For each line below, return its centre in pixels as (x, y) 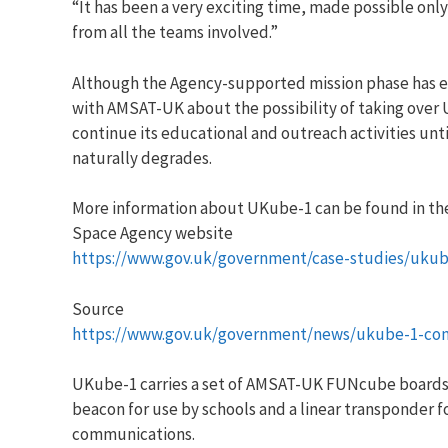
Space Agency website (152, 233)
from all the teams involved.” (175, 32)
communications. (133, 434)
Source (98, 308)
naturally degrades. (142, 157)
